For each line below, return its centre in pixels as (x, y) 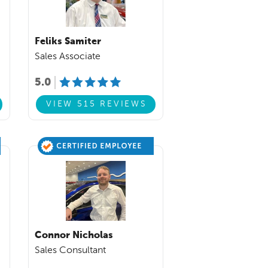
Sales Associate (68, 57)
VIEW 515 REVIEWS (96, 104)
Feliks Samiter (68, 42)
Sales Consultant (70, 250)
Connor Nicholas (74, 235)
